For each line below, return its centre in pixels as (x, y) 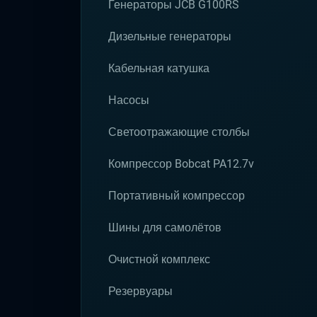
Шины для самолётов (165, 227)
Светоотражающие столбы (179, 132)
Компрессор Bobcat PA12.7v (181, 164)
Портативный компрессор (177, 196)
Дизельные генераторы (170, 36)
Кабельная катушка (159, 68)
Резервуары (140, 291)
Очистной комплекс (159, 259)
